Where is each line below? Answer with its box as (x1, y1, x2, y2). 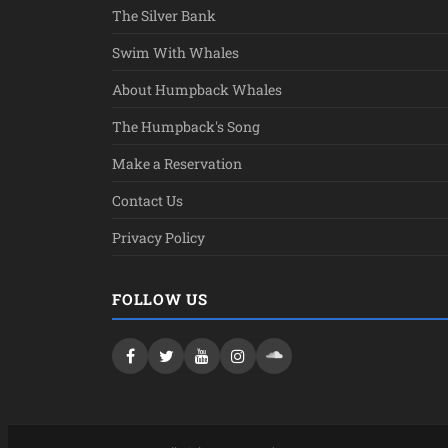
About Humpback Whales (112, 79, 282, 99)
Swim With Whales (112, 42, 239, 62)
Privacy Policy (112, 227, 205, 247)
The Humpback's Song (112, 116, 260, 136)
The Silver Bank (112, 5, 216, 25)
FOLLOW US (112, 288, 208, 309)
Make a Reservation (112, 153, 242, 173)
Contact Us (112, 190, 183, 210)
